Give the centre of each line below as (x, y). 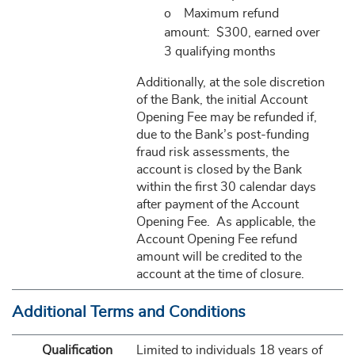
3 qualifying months (219, 52)
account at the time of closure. (223, 274)
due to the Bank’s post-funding (222, 135)
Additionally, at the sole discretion (230, 82)
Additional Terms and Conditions (129, 312)
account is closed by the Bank (219, 170)
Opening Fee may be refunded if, (226, 117)
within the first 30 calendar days (226, 187)
